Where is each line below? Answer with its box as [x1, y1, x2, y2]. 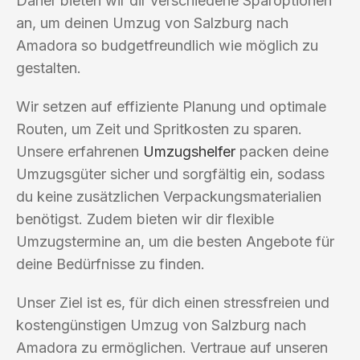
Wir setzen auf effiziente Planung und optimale [16, 97, 326, 115]
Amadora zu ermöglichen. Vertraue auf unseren [16, 338, 328, 356]
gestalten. [16, 59, 81, 76]
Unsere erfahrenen [16, 142, 143, 160]
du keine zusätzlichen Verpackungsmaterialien [16, 187, 321, 205]
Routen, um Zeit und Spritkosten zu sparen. [16, 120, 302, 137]
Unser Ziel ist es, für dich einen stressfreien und [16, 293, 329, 311]
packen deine [235, 142, 329, 160]
